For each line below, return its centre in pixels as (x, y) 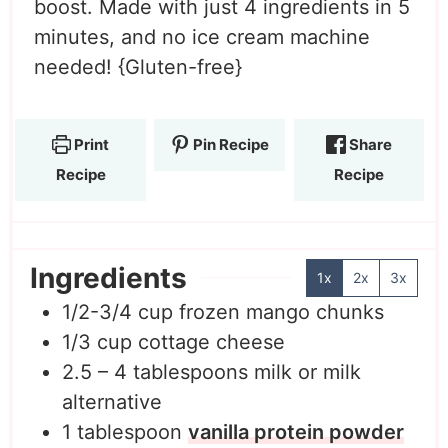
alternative (111, 401)
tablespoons (190, 371)
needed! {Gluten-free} (137, 66)
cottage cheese (211, 341)
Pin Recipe (230, 144)
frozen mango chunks (281, 311)
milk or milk (307, 371)
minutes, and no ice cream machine (201, 36)
